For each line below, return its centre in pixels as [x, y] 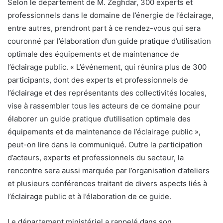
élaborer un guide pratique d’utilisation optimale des [99, 119]
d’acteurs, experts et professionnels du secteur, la [96, 158]
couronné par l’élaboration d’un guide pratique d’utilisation [109, 41]
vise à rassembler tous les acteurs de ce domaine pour [104, 106]
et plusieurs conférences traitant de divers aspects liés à [107, 184]
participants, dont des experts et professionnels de [98, 80]
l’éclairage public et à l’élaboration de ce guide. [89, 197]
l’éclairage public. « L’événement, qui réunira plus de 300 [107, 67]
